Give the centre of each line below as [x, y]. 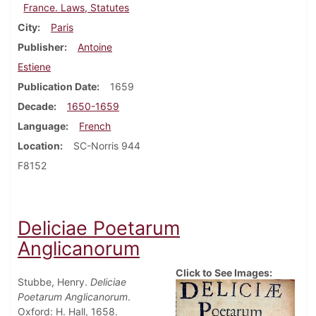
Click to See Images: [224, 272]
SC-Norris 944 [107, 145]
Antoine [95, 47]
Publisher [41, 47]
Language [42, 126]
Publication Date [57, 86]
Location [39, 145]
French [95, 126]
